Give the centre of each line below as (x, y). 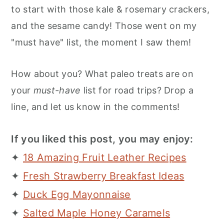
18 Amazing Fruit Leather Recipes (105, 158)
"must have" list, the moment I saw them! (101, 42)
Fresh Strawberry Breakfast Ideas (104, 176)
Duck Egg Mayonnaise (77, 195)
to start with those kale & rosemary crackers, (110, 9)
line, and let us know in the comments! (95, 107)
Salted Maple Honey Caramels (97, 213)
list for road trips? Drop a (137, 90)
